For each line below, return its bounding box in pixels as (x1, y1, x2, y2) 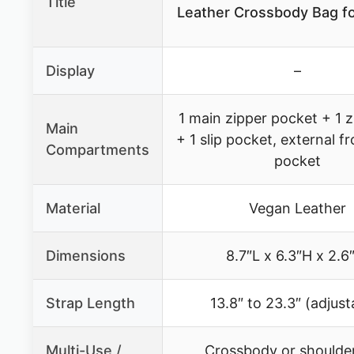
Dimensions (46, 247, 126, 264)
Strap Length (46, 294, 135, 311)
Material (46, 199, 100, 217)
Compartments (46, 141, 149, 158)
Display (46, 62, 95, 79)
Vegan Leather (248, 199, 346, 217)
